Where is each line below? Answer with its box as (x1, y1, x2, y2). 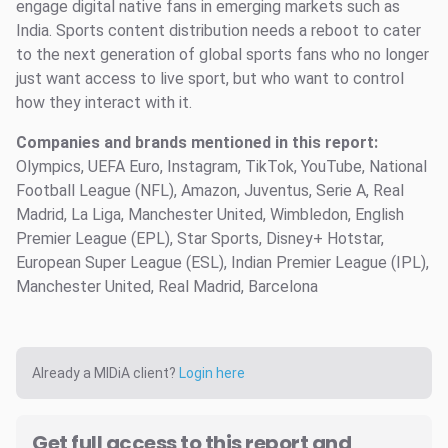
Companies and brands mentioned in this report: (16, 132, 378, 152)
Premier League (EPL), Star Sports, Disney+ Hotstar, (16, 228, 384, 248)
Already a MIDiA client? (32, 364, 179, 381)
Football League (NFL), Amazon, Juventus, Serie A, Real (16, 180, 404, 200)
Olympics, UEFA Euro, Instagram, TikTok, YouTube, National (16, 156, 427, 176)
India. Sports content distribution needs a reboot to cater (16, 20, 421, 40)
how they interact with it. (16, 92, 192, 112)
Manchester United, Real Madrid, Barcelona (16, 276, 318, 296)
